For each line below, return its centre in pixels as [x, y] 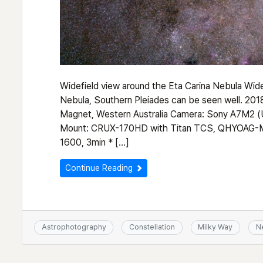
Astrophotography [74, 227]
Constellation [152, 227]
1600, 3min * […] [95, 143]
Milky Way [215, 227]
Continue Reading [100, 168]
